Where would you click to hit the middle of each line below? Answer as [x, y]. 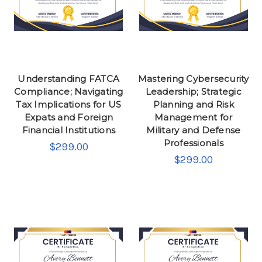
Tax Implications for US [69, 104]
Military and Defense [194, 130]
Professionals [193, 143]
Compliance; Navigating [69, 91]
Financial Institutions [68, 130]
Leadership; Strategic [193, 91]
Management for [194, 117]
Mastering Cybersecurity [193, 78]
